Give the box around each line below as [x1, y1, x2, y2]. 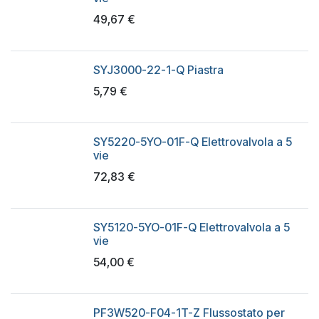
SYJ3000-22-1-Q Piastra [93, 63, 224, 77]
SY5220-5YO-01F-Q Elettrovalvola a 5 [93, 135, 292, 149]
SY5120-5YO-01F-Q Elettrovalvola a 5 [93, 220, 290, 234]
